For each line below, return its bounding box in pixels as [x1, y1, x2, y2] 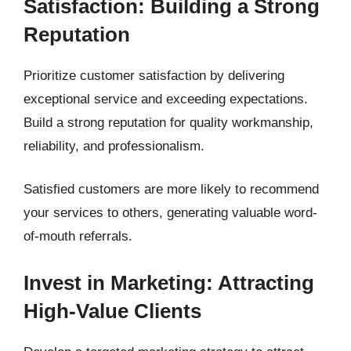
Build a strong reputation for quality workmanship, [24, 114, 313, 130]
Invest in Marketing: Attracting [24, 270, 314, 295]
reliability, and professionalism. [24, 138, 204, 154]
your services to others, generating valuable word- [24, 205, 317, 220]
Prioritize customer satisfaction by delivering [24, 67, 284, 83]
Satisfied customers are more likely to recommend [24, 182, 319, 197]
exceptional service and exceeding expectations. [24, 91, 308, 107]
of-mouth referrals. [24, 229, 132, 244]
